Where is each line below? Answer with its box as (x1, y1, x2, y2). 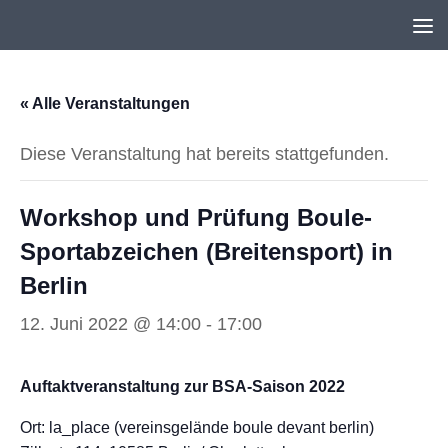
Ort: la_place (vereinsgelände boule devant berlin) (20, 419, 374, 436)
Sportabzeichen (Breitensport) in (20, 238, 393, 265)
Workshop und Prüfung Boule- (20, 204, 372, 231)
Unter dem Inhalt (27, 19, 169, 39)
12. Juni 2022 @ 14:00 (20, 314, 201, 334)
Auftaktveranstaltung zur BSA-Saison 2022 (20, 378, 345, 395)
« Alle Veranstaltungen (20, 95, 190, 112)
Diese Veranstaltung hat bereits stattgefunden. (20, 144, 389, 164)
